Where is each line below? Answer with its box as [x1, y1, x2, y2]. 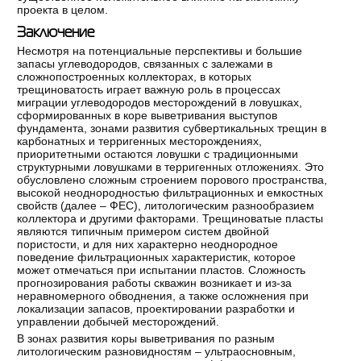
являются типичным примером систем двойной [17, 225, 270, 239]
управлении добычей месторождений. [17, 315, 220, 329]
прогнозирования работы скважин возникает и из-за [17, 276, 293, 290]
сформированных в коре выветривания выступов [17, 109, 278, 122]
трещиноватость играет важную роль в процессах [17, 83, 281, 97]
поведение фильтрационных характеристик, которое [17, 251, 297, 264]
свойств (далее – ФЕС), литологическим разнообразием [17, 199, 315, 213]
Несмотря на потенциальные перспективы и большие [17, 44, 303, 58]
